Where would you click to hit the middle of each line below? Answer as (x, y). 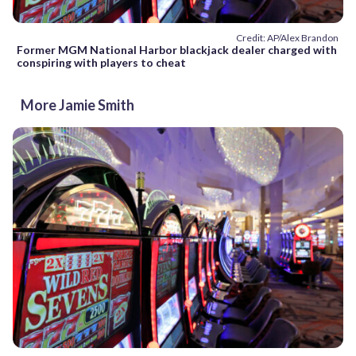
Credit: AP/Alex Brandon (287, 38)
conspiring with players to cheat (101, 63)
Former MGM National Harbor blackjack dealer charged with (177, 50)
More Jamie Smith (77, 105)
